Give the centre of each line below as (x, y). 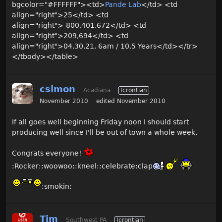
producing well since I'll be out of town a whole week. (105, 132)
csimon (57, 89)
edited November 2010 (131, 101)
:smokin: (57, 186)
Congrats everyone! (48, 153)
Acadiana (97, 90)
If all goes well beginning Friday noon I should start (100, 122)
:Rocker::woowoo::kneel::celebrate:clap (82, 166)
